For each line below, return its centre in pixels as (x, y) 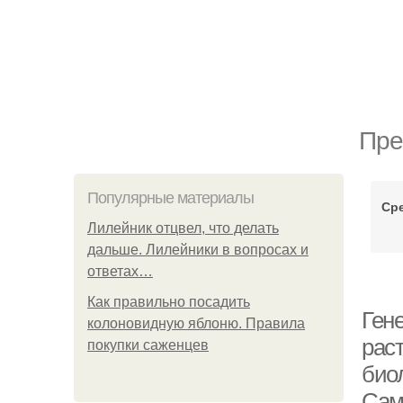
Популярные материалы (170, 198)
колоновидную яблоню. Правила (196, 323)
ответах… (120, 271)
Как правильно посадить (169, 302)
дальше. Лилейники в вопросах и (198, 250)
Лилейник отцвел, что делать (183, 228)
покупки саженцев (148, 345)
